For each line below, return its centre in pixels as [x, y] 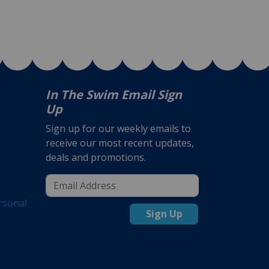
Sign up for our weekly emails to [118, 128]
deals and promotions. [96, 157]
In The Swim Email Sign [114, 94]
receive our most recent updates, [120, 143]
